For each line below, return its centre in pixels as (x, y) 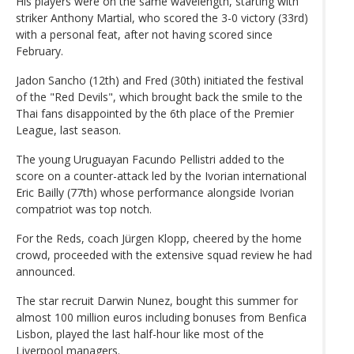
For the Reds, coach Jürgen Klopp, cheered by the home (159, 238)
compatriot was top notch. (84, 209)
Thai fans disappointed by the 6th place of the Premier (155, 113)
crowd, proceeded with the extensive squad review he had (164, 254)
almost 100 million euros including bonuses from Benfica (161, 317)
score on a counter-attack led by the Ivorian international (161, 175)
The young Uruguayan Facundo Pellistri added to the (150, 159)
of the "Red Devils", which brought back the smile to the (159, 96)
